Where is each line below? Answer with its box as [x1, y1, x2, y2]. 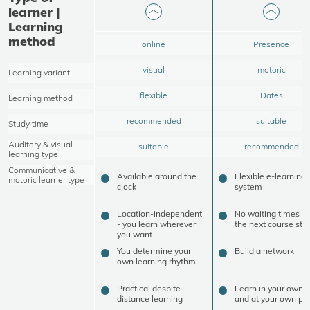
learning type [8, 149, 58, 160]
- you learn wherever [117, 218, 196, 229]
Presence [253, 39, 289, 50]
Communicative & [8, 165, 75, 176]
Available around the [117, 170, 197, 181]
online [142, 39, 165, 50]
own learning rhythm [117, 255, 196, 266]
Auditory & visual [8, 139, 73, 150]
